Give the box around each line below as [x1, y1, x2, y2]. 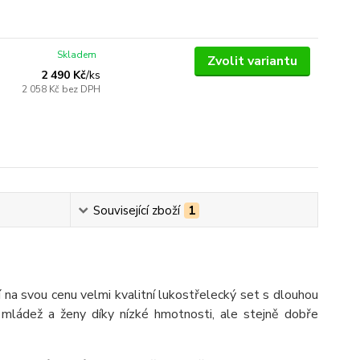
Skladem [57, 48, 97, 61]
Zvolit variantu [207, 52, 297, 70]
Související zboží [92, 202, 180, 219]
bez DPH [62, 83, 101, 96]
